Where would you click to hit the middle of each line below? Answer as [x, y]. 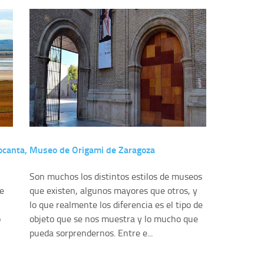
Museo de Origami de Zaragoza [92, 150]
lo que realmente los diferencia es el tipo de [116, 205]
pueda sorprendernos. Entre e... [91, 233]
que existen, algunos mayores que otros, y [113, 191]
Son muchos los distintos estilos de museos [115, 176]
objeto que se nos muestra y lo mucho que [113, 219]
